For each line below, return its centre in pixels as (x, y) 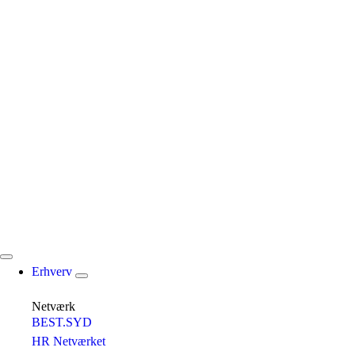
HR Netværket (69, 341)
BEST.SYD (62, 322)
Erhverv (53, 271)
